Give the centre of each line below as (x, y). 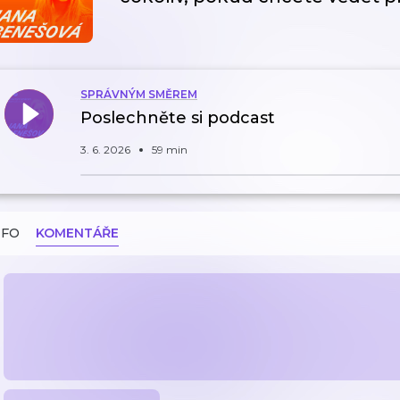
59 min (170, 150)
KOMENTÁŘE (77, 233)
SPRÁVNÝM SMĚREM (139, 94)
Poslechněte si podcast (178, 118)
